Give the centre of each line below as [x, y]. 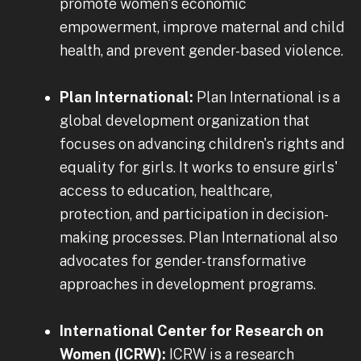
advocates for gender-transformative [183, 260]
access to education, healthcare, [166, 190]
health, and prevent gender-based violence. [201, 50]
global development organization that [185, 120]
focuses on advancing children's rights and [202, 143]
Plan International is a [268, 97]
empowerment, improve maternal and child [202, 27]
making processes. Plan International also [199, 237]
